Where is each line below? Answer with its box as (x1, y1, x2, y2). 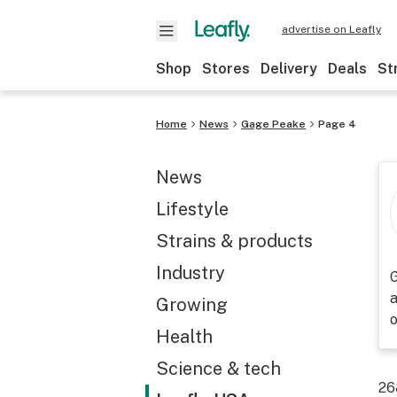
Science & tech (156, 358, 281, 379)
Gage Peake (241, 118, 306, 130)
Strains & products (156, 230, 313, 252)
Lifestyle (156, 198, 229, 220)
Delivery (261, 60, 317, 77)
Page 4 (318, 118, 356, 130)
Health (156, 326, 213, 347)
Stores (202, 60, 250, 77)
